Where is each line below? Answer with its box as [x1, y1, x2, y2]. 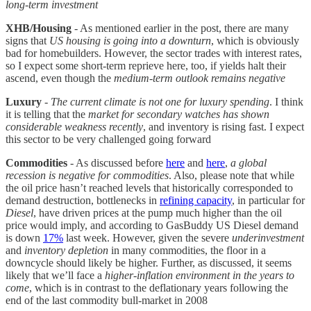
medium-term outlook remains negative [114, 72, 285, 84]
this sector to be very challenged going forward [6, 133, 211, 145]
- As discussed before [67, 156, 166, 169]
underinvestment [232, 231, 304, 244]
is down [6, 231, 43, 244]
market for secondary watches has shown [88, 108, 269, 120]
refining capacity [160, 194, 232, 206]
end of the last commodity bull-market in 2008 [6, 294, 208, 306]
